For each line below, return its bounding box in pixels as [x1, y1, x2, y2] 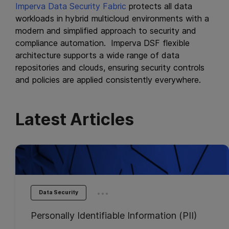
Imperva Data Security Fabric [15, 1, 126, 11]
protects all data [126, 1, 192, 11]
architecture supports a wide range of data [15, 50, 179, 60]
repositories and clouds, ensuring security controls [15, 62, 204, 73]
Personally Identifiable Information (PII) [31, 210, 197, 221]
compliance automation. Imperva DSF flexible [15, 38, 190, 48]
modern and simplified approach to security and [15, 26, 196, 36]
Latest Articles [15, 109, 134, 129]
